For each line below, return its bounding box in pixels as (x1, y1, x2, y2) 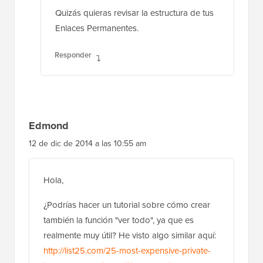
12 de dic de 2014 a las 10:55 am (29, 137, 146, 150)
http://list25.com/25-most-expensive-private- (43, 244, 211, 257)
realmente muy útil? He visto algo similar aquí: (43, 228, 216, 242)
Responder (55, 49, 92, 60)
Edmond (29, 117, 69, 133)
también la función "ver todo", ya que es (43, 213, 194, 227)
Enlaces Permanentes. (55, 21, 139, 35)
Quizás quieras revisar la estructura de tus (55, 6, 214, 19)
